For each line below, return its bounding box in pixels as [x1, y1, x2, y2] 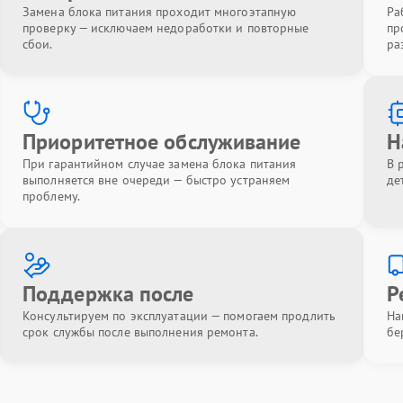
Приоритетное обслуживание [22, 127, 301, 156]
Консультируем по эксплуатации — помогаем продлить [22, 307, 336, 324]
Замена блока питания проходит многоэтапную [22, 3, 297, 20]
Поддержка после [22, 279, 194, 308]
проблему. [22, 187, 80, 204]
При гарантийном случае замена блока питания [22, 155, 297, 172]
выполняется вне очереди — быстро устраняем [22, 171, 291, 188]
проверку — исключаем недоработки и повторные [22, 19, 309, 36]
